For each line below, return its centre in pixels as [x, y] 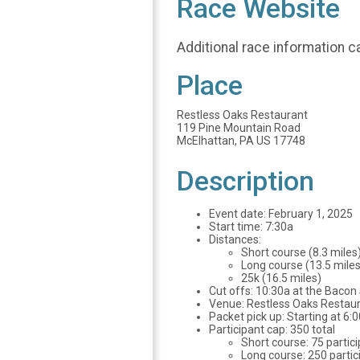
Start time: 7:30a [251, 227]
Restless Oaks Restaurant [242, 115]
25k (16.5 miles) [281, 278]
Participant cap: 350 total [272, 330]
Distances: [235, 240]
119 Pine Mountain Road [239, 128]
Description [245, 182]
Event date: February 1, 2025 [281, 214]
